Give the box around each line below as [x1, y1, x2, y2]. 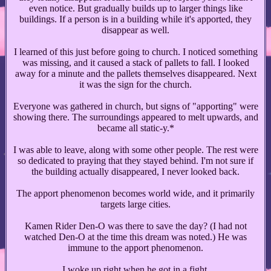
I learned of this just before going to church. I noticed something [13, 46, 258, 57]
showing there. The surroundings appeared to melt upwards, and [13, 111, 258, 122]
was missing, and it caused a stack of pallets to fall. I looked [22, 57, 249, 68]
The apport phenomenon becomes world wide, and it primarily [16, 188, 255, 198]
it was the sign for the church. [79, 79, 192, 90]
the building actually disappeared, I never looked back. [31, 166, 240, 177]
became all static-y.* [97, 122, 174, 133]
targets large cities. [100, 198, 171, 209]
